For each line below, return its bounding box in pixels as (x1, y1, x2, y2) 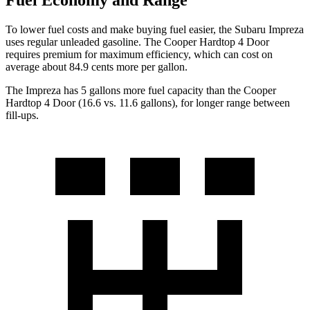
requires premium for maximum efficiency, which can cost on (6, 48, 273, 60)
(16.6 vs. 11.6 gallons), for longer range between (75, 96, 290, 109)
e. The (134, 35, 164, 48)
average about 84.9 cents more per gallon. (6, 60, 188, 73)
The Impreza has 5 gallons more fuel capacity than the (6, 84, 244, 96)
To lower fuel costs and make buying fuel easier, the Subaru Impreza (6, 23, 304, 35)
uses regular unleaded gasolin (6, 35, 134, 48)
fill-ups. (6, 109, 39, 121)
